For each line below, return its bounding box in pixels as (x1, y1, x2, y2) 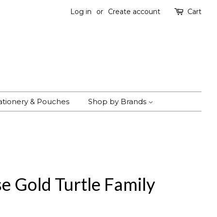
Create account (108, 7, 160, 16)
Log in (70, 7, 92, 16)
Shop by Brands (88, 97, 148, 106)
